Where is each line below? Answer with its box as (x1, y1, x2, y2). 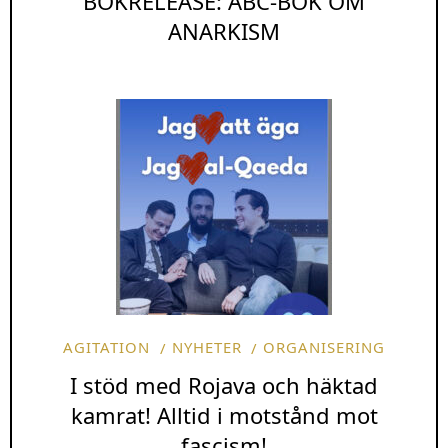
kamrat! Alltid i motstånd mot (70, 400, 378, 431)
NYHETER (171, 336, 242, 357)
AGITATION (63, 336, 151, 357)
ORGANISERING (262, 336, 385, 357)
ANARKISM (168, 15, 280, 46)
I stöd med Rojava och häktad (70, 370, 378, 401)
